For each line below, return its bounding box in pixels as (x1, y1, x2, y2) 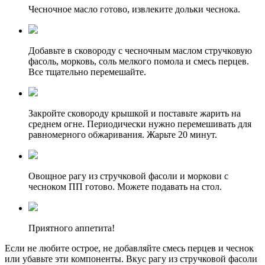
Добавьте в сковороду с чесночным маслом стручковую (28, 46, 252, 56)
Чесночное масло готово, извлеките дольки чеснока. (28, 4, 240, 15)
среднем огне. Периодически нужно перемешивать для (28, 119, 251, 130)
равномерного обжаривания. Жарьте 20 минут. (28, 130, 217, 140)
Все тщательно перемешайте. (28, 67, 146, 77)
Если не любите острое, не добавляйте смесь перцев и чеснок (5, 243, 254, 254)
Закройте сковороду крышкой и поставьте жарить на (28, 108, 241, 119)
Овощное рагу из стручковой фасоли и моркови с (28, 171, 228, 182)
